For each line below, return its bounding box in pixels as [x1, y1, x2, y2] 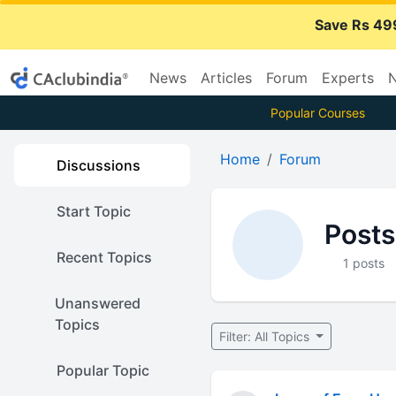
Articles [201, 69, 252, 87]
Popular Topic [57, 362, 149, 379]
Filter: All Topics [218, 329, 313, 344]
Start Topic [57, 202, 131, 220]
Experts [322, 69, 374, 87]
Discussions [57, 156, 141, 174]
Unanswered [54, 294, 141, 312]
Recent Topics [57, 248, 152, 266]
